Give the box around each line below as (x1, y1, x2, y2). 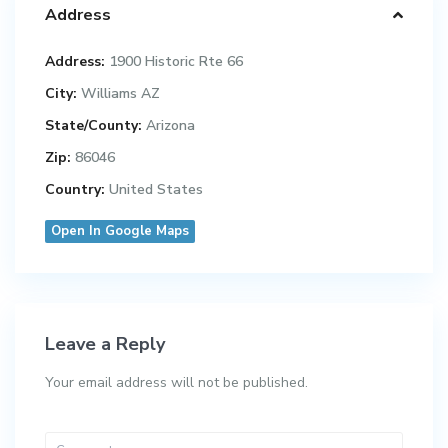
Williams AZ (81, 84, 161, 104)
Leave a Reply (45, 332, 166, 357)
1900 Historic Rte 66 (105, 52, 244, 72)
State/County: (45, 116, 143, 136)
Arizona (146, 116, 196, 136)
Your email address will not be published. (45, 373, 309, 393)
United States (105, 180, 204, 200)
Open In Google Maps (51, 222, 190, 241)
